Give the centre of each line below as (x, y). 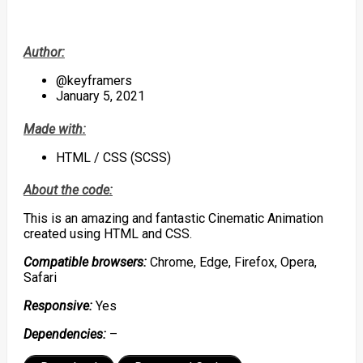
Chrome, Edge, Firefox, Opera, (231, 262)
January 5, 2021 (100, 96)
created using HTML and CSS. (107, 233)
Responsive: (58, 305)
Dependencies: (64, 334)
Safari (40, 277)
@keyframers (94, 81)
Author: (44, 53)
